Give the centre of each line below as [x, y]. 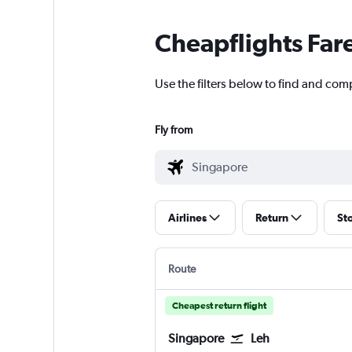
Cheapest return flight [219, 306]
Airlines [187, 218]
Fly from [173, 130]
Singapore [196, 339]
